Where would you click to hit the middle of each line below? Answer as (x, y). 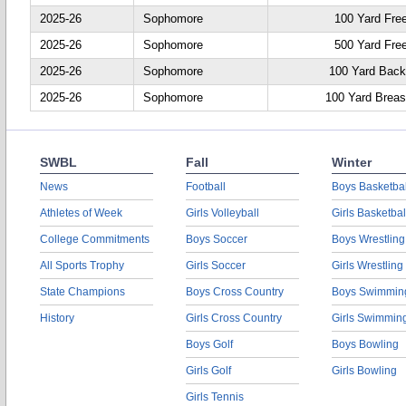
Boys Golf (209, 344)
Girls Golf (208, 371)
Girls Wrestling (367, 266)
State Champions (82, 292)
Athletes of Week (81, 213)
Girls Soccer (216, 266)
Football (206, 187)
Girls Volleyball (222, 213)
